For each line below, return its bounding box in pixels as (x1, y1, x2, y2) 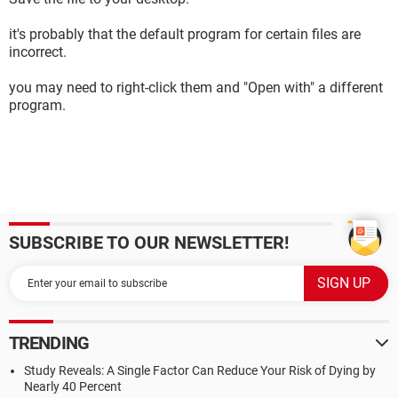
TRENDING (9, 332, 89, 354)
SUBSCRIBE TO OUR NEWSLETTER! (9, 232, 289, 253)
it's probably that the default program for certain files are (9, 26, 361, 43)
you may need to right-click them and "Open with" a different (9, 79, 383, 96)
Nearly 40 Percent (24, 379, 122, 394)
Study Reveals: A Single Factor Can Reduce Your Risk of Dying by (24, 363, 376, 378)
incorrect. (9, 44, 67, 60)
